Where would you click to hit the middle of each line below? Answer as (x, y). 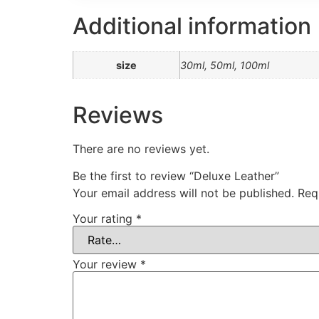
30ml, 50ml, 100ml (225, 65)
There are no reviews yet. (141, 149)
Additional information (192, 26)
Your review (106, 265)
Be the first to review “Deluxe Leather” (176, 176)
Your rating (104, 219)
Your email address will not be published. (183, 193)
